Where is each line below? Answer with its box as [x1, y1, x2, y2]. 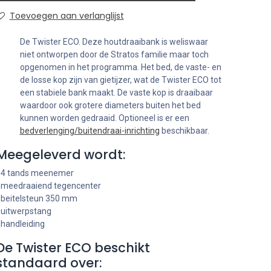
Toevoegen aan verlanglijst [9, 9, 124, 22]
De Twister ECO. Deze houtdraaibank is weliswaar [19, 36, 208, 47]
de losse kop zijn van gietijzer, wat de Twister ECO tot [19, 74, 221, 85]
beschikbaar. [159, 125, 209, 135]
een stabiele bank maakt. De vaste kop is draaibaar [19, 87, 213, 97]
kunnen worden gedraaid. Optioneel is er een [19, 113, 189, 123]
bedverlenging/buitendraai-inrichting [19, 125, 160, 135]
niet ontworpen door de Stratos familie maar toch [19, 49, 209, 59]
